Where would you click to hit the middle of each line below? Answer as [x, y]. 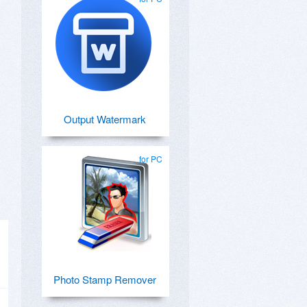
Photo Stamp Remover [105, 279]
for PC [151, 159]
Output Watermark [105, 119]
